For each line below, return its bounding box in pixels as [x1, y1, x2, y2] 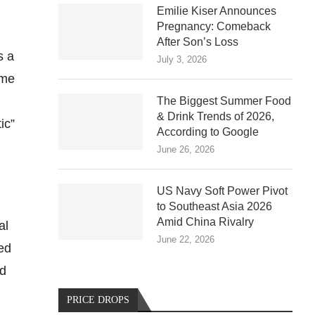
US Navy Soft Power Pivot [157, 184, 288, 197]
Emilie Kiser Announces [157, 4, 277, 17]
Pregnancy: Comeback [157, 20, 271, 32]
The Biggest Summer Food [157, 94, 292, 107]
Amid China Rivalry [157, 215, 255, 228]
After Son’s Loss [157, 35, 239, 48]
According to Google [157, 125, 259, 138]
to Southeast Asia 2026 [157, 200, 273, 212]
